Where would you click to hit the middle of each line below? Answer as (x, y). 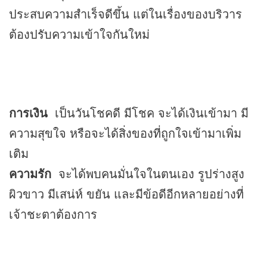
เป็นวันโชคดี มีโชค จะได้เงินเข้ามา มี (148, 113)
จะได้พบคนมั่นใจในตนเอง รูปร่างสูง (148, 173)
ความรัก (30, 173)
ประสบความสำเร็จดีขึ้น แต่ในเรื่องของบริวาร (125, 14)
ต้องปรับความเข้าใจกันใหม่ (79, 34)
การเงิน (28, 113)
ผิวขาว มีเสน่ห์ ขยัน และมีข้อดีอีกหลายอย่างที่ (126, 194)
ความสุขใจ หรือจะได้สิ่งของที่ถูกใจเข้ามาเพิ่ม (125, 133)
